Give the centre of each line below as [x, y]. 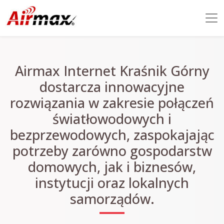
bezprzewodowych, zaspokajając [112, 135]
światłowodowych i [112, 119]
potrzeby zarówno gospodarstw [112, 151]
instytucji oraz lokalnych [112, 183]
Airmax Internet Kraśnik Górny [112, 71]
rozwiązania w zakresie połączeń [112, 103]
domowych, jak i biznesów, [112, 167]
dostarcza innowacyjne [112, 87]
